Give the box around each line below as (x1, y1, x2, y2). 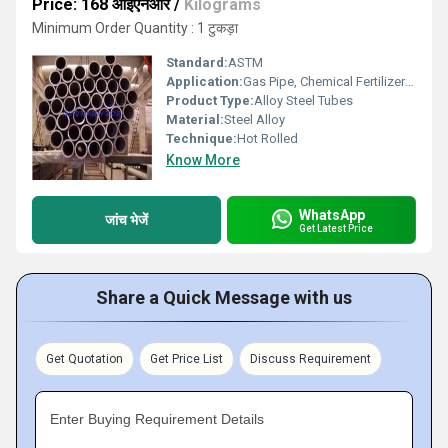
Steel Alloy (224, 112, 285, 127)
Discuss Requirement (250, 352, 371, 366)
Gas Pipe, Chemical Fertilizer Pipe (243, 74, 405, 89)
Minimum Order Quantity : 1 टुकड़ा (32, 20, 238, 36)
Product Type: (166, 93, 254, 108)
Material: (166, 112, 224, 127)
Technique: (166, 131, 237, 146)
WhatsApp (299, 206, 365, 223)
